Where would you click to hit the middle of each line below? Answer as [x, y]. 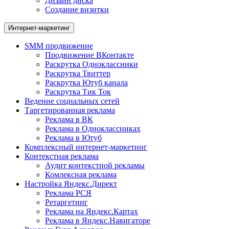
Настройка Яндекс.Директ [71, 184]
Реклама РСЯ [68, 193]
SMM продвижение [59, 46]
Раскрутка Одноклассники [91, 64]
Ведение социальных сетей [72, 101]
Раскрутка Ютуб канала [86, 83]
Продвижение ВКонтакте [89, 55]
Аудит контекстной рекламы [95, 165]
